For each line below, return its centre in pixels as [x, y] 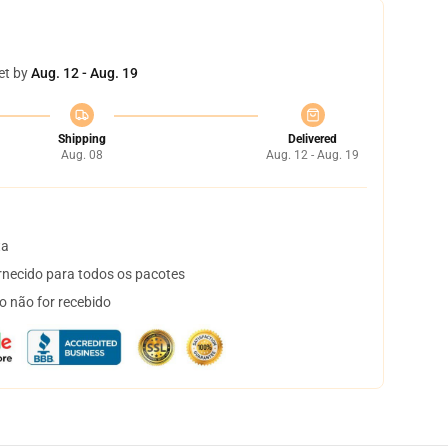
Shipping [81, 139]
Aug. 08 [81, 155]
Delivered [312, 139]
